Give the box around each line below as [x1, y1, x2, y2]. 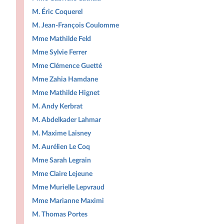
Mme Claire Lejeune [32, 170, 92, 177]
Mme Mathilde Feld [32, 35, 91, 42]
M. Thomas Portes [32, 210, 87, 218]
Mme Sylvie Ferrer [32, 48, 87, 56]
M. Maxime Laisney [32, 129, 91, 137]
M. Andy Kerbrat [32, 102, 82, 110]
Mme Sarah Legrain [32, 156, 91, 164]
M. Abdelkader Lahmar [32, 116, 101, 123]
